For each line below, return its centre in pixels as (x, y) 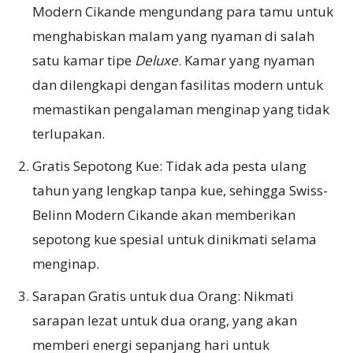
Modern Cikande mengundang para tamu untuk (183, 11)
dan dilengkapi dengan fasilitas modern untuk (178, 84)
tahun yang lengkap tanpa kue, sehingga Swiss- (180, 190)
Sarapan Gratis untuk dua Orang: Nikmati (163, 295)
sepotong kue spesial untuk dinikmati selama (175, 239)
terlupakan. (69, 133)
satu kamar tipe (82, 60)
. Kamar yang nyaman (246, 60)
